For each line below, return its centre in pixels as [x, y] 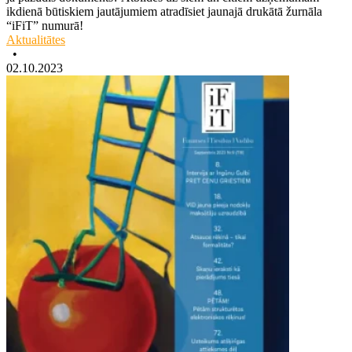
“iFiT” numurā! [45, 25]
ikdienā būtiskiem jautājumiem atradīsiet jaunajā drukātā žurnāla [164, 11]
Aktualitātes [36, 39]
